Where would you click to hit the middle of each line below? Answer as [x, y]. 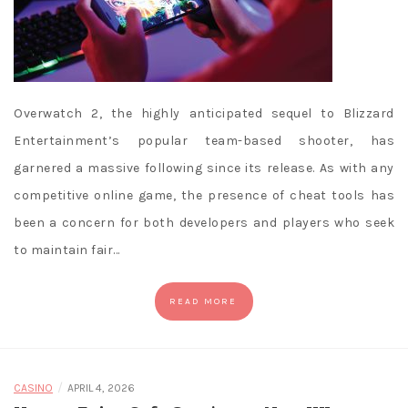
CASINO [33, 388]
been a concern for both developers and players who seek [204, 223]
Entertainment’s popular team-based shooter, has [204, 141]
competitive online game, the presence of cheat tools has [204, 196]
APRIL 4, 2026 [101, 388]
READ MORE [203, 302]
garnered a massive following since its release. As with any [204, 168]
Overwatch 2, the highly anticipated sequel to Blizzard [204, 114]
